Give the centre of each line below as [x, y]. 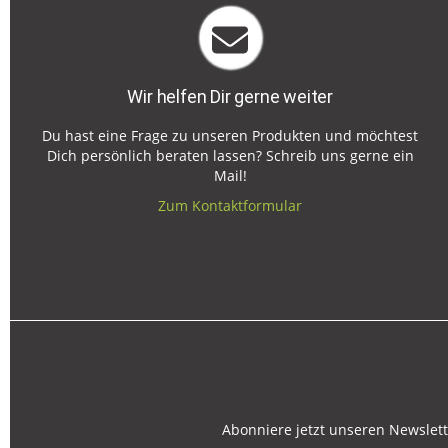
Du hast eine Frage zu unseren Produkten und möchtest [230, 136]
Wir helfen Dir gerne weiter [230, 97]
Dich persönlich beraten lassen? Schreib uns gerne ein [230, 156]
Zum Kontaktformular [230, 206]
